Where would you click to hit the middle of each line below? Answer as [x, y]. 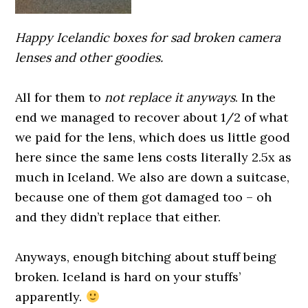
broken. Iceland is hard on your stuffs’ [128, 277]
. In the [256, 97]
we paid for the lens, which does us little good [153, 137]
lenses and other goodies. [89, 57]
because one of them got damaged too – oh [144, 197]
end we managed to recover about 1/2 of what [152, 117]
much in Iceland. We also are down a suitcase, [153, 177]
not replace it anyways [170, 97]
